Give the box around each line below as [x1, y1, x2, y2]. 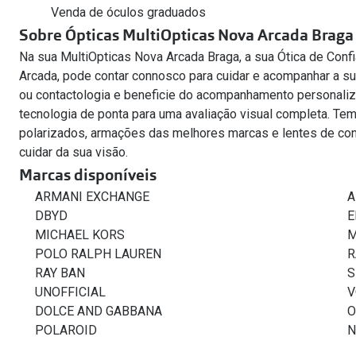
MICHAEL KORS [35, 227, 125, 242]
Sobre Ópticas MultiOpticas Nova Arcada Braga [19, 25, 354, 45]
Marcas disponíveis [19, 164, 157, 185]
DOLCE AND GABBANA [35, 304, 162, 319]
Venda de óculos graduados [51, 5, 206, 20]
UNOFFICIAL [35, 284, 106, 300]
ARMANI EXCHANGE [35, 189, 149, 204]
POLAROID [35, 323, 97, 338]
